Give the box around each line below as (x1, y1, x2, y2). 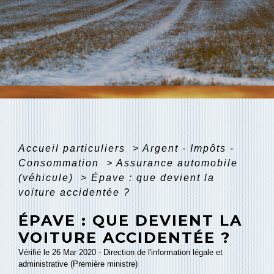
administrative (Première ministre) (18, 259, 138, 268)
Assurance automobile (116, 158, 238, 168)
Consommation (18, 158, 103, 168)
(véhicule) (18, 172, 77, 183)
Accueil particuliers (18, 143, 129, 154)
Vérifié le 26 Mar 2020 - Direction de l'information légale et (18, 248, 223, 257)
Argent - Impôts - (143, 143, 234, 154)
